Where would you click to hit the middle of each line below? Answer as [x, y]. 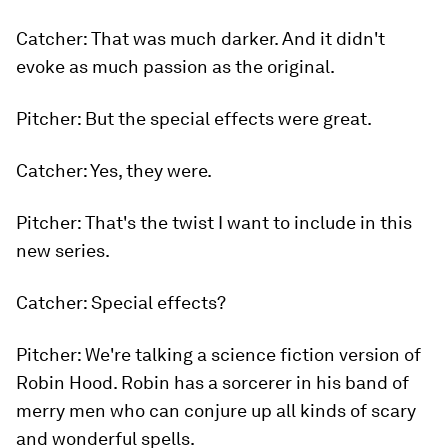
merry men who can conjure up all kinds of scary [216, 410]
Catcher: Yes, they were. [114, 170]
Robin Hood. [68, 382]
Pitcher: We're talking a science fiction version [210, 354]
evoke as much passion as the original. [175, 66]
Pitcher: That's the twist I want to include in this [214, 222]
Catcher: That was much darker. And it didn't [200, 38]
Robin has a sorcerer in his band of [265, 382]
